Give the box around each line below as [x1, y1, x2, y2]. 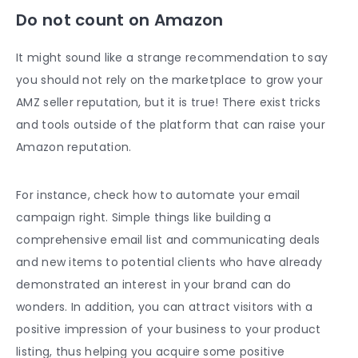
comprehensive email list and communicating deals [16, 232, 320, 249]
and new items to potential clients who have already [16, 254, 323, 271]
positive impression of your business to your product [16, 321, 321, 338]
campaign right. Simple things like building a [16, 209, 272, 226]
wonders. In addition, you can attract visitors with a [16, 299, 312, 316]
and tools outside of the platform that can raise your [16, 117, 325, 133]
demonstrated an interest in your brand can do [16, 276, 292, 293]
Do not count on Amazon [16, 9, 224, 32]
